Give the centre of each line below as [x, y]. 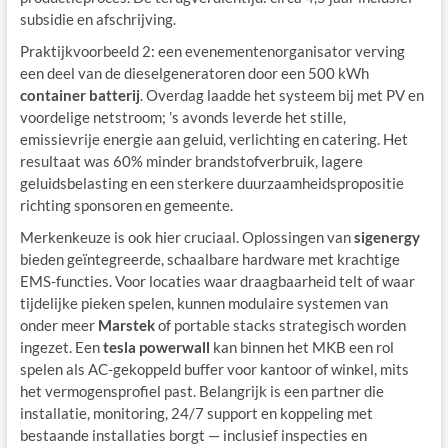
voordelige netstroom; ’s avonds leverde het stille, [182, 117]
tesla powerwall [156, 347]
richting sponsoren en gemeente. [126, 205]
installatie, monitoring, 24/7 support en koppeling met [196, 413]
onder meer [58, 325]
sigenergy [386, 237]
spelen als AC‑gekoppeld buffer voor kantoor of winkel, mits [214, 369]
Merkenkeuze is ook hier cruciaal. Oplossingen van [186, 237]
